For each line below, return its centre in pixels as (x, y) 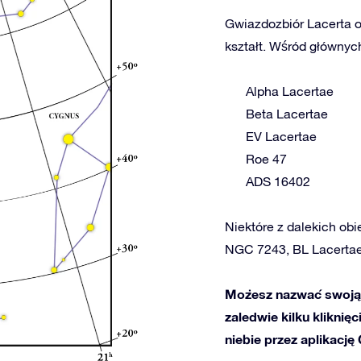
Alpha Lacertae (290, 91)
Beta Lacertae (287, 114)
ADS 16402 (278, 181)
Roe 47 (266, 159)
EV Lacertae (281, 136)
